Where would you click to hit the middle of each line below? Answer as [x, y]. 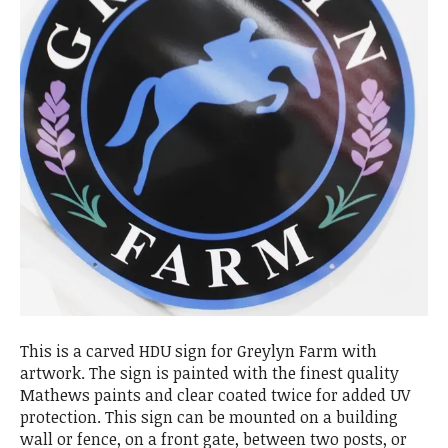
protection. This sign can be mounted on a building [209, 417]
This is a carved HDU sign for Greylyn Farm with [198, 351]
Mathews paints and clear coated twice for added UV [215, 395]
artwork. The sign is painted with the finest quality [209, 373]
